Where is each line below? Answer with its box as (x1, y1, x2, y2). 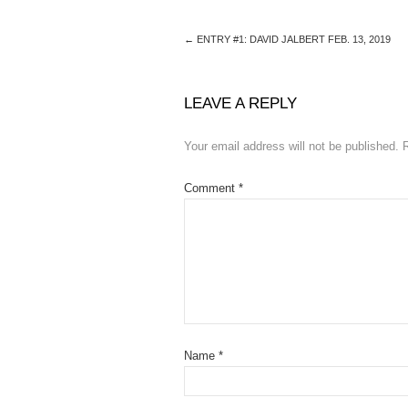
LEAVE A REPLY (184, 95, 297, 112)
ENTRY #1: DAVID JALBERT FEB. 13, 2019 (194, 34, 391, 45)
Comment (184, 181, 239, 195)
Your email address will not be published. (184, 139, 399, 153)
